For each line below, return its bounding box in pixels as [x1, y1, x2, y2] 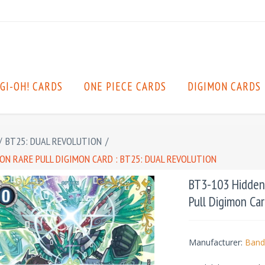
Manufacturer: [188, 237, 243, 248]
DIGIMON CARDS [188, 79, 261, 93]
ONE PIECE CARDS [84, 79, 166, 93]
